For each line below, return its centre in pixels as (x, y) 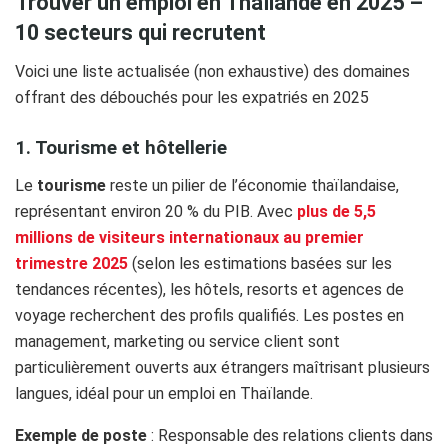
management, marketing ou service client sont (177, 341)
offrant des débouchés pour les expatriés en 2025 (192, 97)
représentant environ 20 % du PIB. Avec (156, 211)
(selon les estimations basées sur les (260, 263)
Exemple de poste (81, 435)
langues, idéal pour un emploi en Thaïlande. (164, 393)
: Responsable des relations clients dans (290, 435)
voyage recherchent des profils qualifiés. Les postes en (209, 315)
